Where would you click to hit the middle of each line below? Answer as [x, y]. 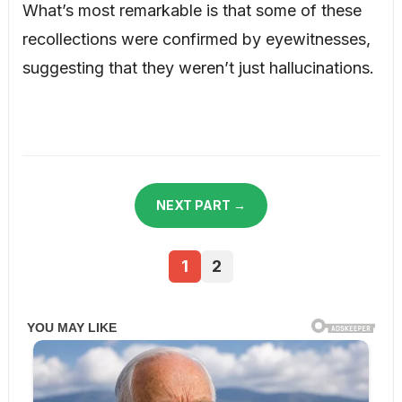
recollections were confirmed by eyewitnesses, [196, 39]
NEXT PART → [201, 205]
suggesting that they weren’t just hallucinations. [198, 67]
